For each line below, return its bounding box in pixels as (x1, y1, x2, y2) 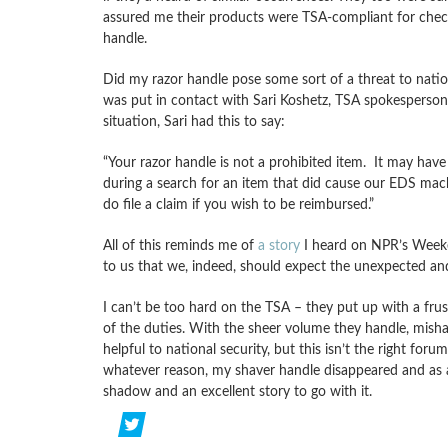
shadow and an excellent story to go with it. (102, 384, 372, 399)
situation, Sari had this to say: (102, 114, 285, 129)
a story (257, 238, 300, 253)
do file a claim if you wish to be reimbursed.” (102, 197, 374, 212)
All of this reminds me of (102, 238, 258, 253)
